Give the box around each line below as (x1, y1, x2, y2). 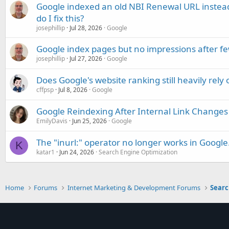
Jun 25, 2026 (72, 116, 107, 125)
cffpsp (36, 85, 54, 94)
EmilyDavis (36, 116, 67, 125)
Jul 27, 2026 (70, 54, 102, 63)
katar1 (36, 147, 55, 156)
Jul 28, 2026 (70, 23, 102, 32)
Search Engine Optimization (99, 147, 177, 156)
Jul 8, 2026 (58, 85, 87, 94)
